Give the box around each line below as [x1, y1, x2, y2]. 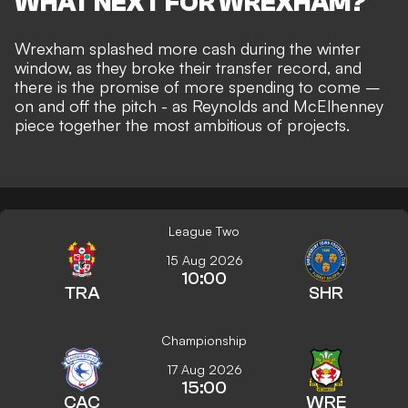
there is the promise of [15, 76, 184, 97]
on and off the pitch [15, 96, 157, 117]
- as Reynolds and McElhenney [157, 96, 383, 117]
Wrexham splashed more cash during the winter [15, 38, 361, 59]
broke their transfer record [131, 57, 327, 78]
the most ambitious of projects [126, 115, 346, 136]
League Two [168, 223, 240, 240]
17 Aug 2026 [166, 362, 242, 378]
